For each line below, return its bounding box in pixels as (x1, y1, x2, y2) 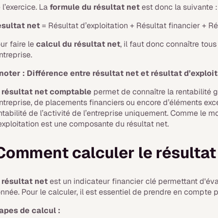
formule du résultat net (50, 2, 140, 12)
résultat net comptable (1, 87, 92, 97)
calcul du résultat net (36, 39, 121, 49)
